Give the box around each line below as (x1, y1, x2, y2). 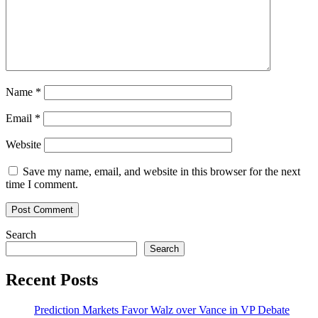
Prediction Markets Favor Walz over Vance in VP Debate (34, 304, 290, 317)
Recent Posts (6, 270, 98, 290)
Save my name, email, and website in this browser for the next (23, 165, 300, 178)
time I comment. (6, 178, 78, 191)
